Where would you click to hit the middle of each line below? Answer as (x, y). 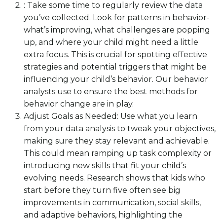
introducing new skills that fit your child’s (105, 166)
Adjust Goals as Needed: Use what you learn (110, 116)
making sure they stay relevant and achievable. (117, 141)
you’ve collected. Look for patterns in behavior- (117, 18)
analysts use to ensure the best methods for (111, 92)
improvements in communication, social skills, (112, 203)
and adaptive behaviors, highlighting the (103, 215)
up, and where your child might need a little (111, 42)
